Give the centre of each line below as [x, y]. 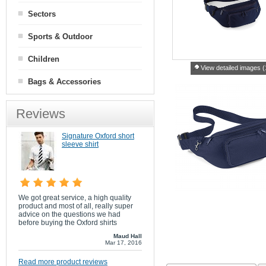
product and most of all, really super [76, 206]
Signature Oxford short [98, 136]
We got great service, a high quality [75, 198]
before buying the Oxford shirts [68, 223]
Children [44, 59]
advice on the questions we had [69, 214]
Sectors [42, 14]
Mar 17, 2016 [123, 243]
